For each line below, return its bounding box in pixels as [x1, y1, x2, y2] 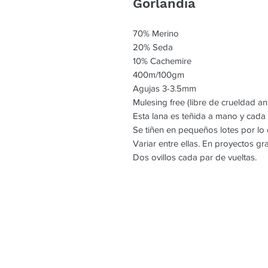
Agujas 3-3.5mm [133, 83, 196, 94]
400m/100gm [133, 69, 184, 80]
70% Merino [133, 28, 179, 39]
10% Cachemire [133, 56, 191, 66]
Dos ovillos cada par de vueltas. [133, 152, 257, 163]
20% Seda [133, 42, 173, 53]
